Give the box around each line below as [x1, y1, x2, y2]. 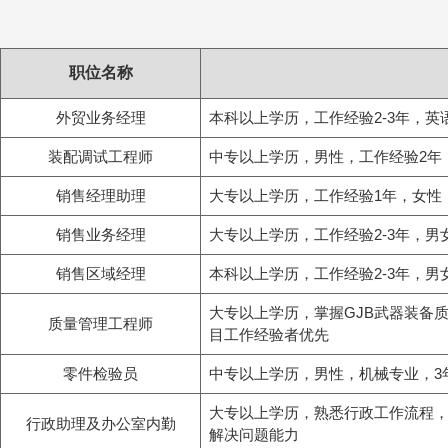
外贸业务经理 [55, 109, 146, 126]
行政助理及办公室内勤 [25, 415, 176, 432]
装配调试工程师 [48, 148, 153, 165]
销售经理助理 [55, 187, 146, 204]
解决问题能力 [209, 426, 299, 443]
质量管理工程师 [48, 315, 153, 332]
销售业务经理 [55, 226, 146, 243]
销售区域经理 [55, 265, 146, 282]
